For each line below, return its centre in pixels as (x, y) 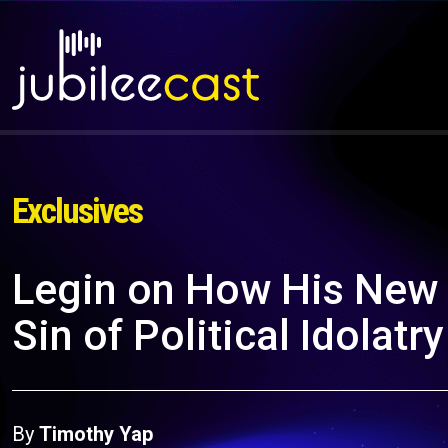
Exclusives (77, 211)
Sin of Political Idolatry (228, 335)
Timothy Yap (96, 434)
